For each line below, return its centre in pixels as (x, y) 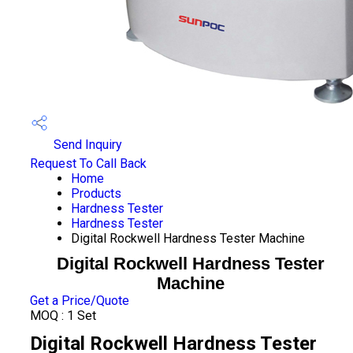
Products (96, 193)
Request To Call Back (88, 163)
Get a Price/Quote (79, 301)
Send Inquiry (86, 145)
